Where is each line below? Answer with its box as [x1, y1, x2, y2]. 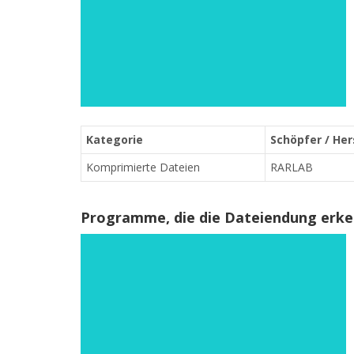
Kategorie [86, 132, 143, 147]
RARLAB [270, 160, 313, 175]
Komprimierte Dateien [86, 160, 200, 175]
